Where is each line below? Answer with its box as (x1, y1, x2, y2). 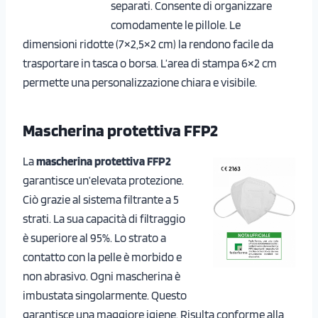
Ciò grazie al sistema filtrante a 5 (23, 192, 179, 207)
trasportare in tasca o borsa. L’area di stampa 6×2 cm (23, 55, 277, 70)
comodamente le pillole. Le (111, 17, 241, 32)
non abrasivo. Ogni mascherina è (23, 268, 180, 283)
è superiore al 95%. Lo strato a (23, 230, 166, 245)
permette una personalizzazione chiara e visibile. (23, 75, 257, 89)
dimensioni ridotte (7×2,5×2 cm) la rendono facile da (23, 36, 273, 51)
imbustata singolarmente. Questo (23, 287, 187, 302)
